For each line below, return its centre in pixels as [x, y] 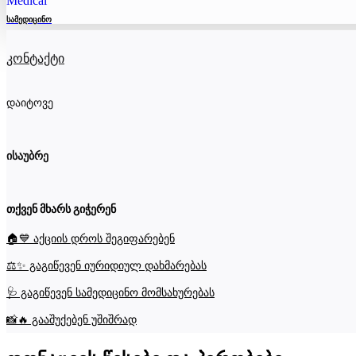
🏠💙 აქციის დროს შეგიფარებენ [91, 238]
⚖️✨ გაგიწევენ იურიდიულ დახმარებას [106, 265]
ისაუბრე [27, 156]
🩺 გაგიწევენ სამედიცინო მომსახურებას [110, 292]
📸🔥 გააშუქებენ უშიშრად [72, 319]
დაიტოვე [30, 102]
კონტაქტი [35, 59]
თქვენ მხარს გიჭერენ [61, 209]
